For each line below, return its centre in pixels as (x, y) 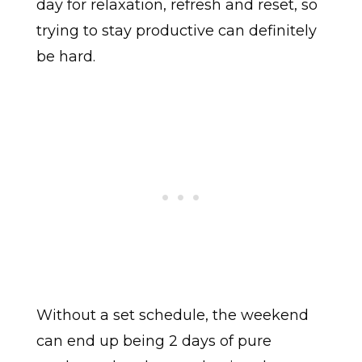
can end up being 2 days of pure (154, 341)
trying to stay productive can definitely (176, 31)
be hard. (65, 57)
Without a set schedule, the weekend (172, 316)
